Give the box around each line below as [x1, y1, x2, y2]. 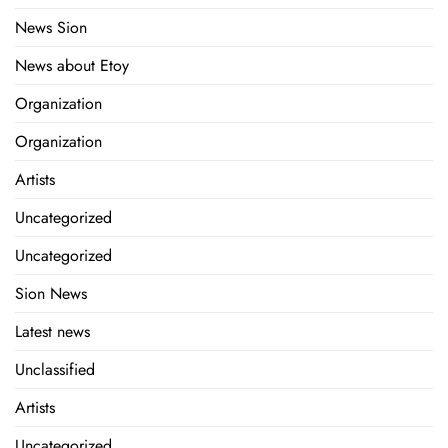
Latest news [15, 320, 90, 344]
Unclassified [15, 358, 95, 382]
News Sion [15, 16, 87, 40]
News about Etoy [15, 54, 129, 78]
